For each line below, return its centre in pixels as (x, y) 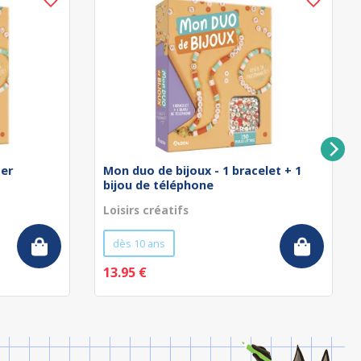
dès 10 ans (139, 243)
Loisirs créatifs (146, 210)
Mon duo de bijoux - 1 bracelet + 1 (202, 170)
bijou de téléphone (158, 185)
